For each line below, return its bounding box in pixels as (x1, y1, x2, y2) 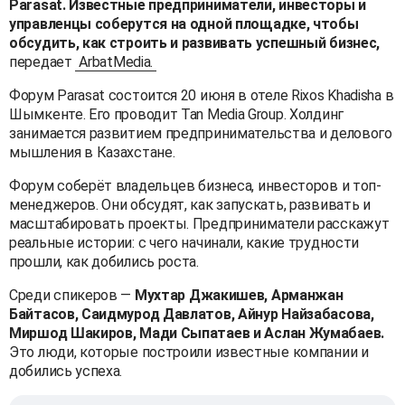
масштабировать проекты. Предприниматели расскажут (9, 214, 390, 232)
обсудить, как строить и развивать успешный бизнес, (9, 33, 381, 52)
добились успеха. (9, 362, 123, 380)
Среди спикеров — (9, 286, 135, 304)
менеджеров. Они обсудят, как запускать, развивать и (9, 195, 371, 213)
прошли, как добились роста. (9, 252, 199, 270)
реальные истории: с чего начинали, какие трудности (9, 233, 360, 251)
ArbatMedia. (79, 52, 154, 71)
